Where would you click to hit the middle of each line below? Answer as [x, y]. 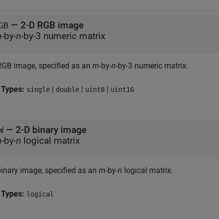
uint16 [122, 89]
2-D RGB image [52, 25]
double [67, 89]
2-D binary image [51, 130]
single [38, 89]
